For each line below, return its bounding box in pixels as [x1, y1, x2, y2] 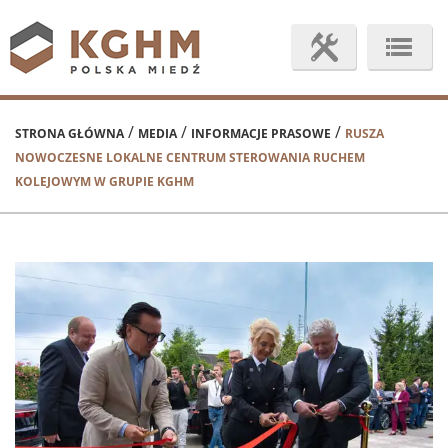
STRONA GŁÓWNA [15, 125, 124, 142]
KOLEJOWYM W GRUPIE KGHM [15, 173, 194, 190]
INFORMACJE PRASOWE [191, 125, 331, 142]
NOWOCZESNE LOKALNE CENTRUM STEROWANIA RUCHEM [15, 149, 365, 166]
